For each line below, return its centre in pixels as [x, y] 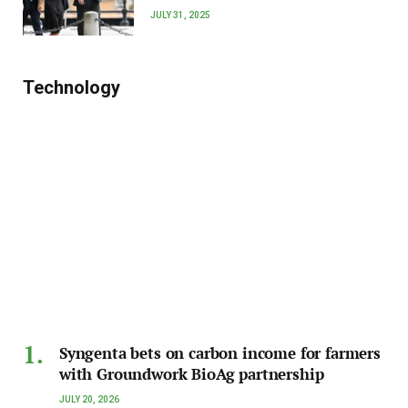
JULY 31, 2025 [180, 15]
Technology [71, 88]
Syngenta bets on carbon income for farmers [220, 353]
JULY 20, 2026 [89, 399]
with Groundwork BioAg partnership [192, 374]
